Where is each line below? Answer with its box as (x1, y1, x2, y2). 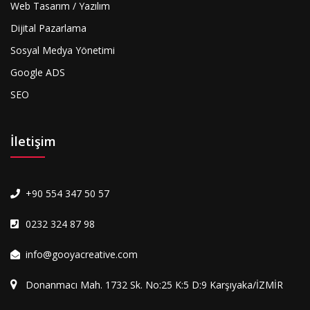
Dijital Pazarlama (10, 21, 86, 35)
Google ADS (10, 66, 65, 79)
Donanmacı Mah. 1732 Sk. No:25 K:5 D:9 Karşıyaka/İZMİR (26, 278, 283, 291)
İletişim (10, 132, 56, 149)
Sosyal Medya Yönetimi (10, 44, 115, 57)
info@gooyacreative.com (26, 248, 138, 261)
